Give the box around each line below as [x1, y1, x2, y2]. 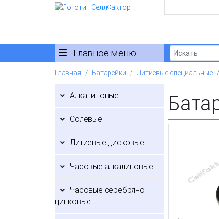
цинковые [55, 197, 91, 207]
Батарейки [92, 69, 126, 77]
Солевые [70, 114, 103, 124]
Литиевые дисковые [70, 138, 145, 148]
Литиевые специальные [137, 69, 213, 77]
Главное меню [71, 47, 136, 59]
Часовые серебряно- [70, 185, 148, 195]
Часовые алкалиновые [70, 161, 153, 171]
